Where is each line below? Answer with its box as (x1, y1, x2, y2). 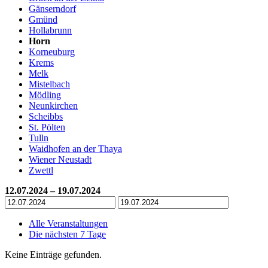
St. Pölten (29, 121, 65, 132)
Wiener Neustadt (29, 154, 92, 165)
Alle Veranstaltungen (29, 218, 108, 229)
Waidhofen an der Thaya (29, 143, 122, 154)
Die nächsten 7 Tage (29, 229, 106, 239)
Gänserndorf (29, 3, 76, 14)
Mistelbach (29, 78, 70, 89)
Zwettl (29, 165, 53, 175)
